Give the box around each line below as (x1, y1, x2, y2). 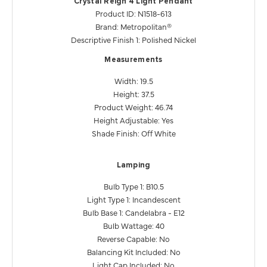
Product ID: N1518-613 (95, 7, 172, 18)
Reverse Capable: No (97, 232, 170, 244)
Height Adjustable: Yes (94, 114, 173, 125)
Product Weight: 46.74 (94, 101, 173, 112)
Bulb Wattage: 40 (103, 219, 164, 231)
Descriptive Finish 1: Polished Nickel (71, 33, 196, 45)
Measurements (104, 55, 163, 64)
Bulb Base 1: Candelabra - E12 (82, 206, 185, 218)
